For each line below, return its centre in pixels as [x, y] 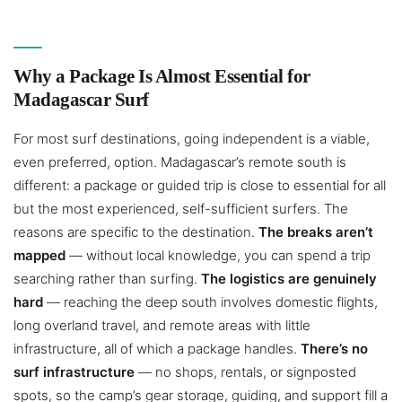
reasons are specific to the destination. [136, 232]
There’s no [334, 349]
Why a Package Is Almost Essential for [162, 77]
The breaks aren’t [316, 232]
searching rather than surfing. [107, 279]
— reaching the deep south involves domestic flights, [210, 302]
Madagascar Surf [81, 100]
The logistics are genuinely [289, 279]
